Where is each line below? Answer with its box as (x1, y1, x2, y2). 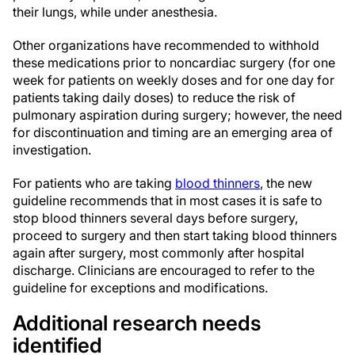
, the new (260, 175, 312, 191)
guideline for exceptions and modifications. (13, 280, 268, 296)
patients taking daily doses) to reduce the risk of (13, 90, 296, 105)
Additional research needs (13, 311, 261, 335)
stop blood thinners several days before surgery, (13, 210, 298, 226)
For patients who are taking (13, 175, 175, 191)
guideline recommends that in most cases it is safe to (13, 193, 323, 208)
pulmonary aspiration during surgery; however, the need (13, 107, 342, 123)
